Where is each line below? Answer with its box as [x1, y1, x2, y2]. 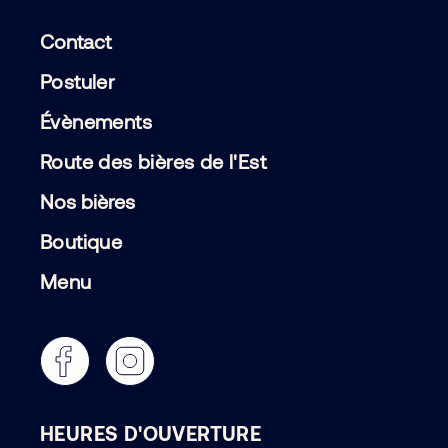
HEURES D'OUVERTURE [40, 420, 262, 445]
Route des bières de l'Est [40, 148, 266, 173]
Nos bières [40, 188, 135, 213]
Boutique [40, 228, 123, 253]
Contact [40, 28, 111, 53]
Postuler [40, 68, 116, 93]
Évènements [40, 108, 152, 133]
